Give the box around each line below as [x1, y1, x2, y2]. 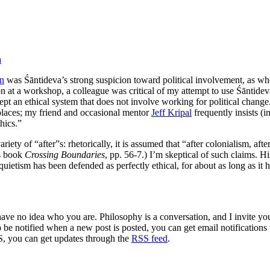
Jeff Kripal [151, 107, 192, 118]
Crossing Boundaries [25, 149, 105, 160]
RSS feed [131, 233, 168, 243]
